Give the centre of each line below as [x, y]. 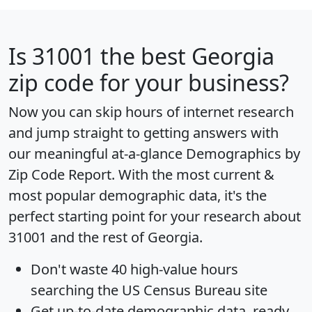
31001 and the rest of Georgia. [106, 237]
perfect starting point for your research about [155, 217]
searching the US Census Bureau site [149, 290]
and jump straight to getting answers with [143, 133]
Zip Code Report [60, 175]
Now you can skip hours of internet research [151, 112]
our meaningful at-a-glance [97, 154]
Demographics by [243, 154]
